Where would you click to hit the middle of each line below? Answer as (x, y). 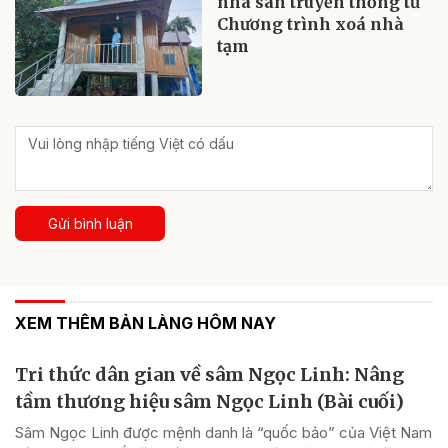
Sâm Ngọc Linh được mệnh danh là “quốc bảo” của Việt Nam (223, 433)
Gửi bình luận (90, 224)
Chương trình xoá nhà (311, 24)
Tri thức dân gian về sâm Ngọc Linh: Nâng (209, 375)
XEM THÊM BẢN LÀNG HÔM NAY (145, 323)
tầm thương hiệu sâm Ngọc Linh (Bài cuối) (209, 402)
